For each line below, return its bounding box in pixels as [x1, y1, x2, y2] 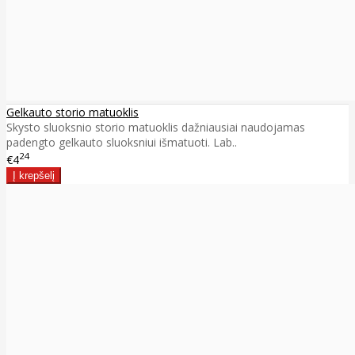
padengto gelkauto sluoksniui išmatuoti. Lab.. [6, 135, 237, 151]
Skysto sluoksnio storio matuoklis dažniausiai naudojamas [6, 120, 305, 136]
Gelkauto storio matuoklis [6, 105, 139, 120]
